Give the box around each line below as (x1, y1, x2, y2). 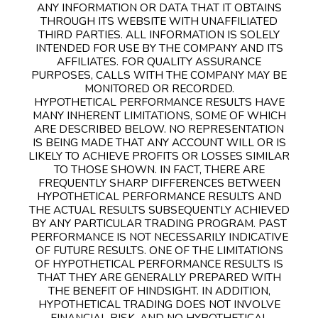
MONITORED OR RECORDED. (84, 80, 234, 96)
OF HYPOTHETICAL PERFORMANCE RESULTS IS (35, 256, 283, 271)
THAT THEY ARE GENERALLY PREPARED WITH (37, 269, 281, 285)
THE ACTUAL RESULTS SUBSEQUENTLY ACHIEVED (28, 202, 290, 217)
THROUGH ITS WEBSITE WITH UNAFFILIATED (40, 13, 278, 28)
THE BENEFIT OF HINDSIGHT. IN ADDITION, (48, 283, 270, 298)
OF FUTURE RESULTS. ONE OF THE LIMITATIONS (35, 242, 283, 258)
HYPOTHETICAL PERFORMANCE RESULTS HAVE (33, 94, 285, 109)
